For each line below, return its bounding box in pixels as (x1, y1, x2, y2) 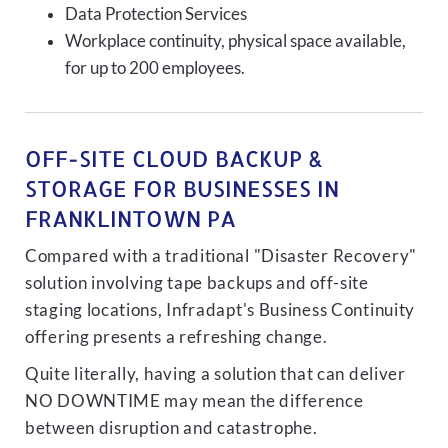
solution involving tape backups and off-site (25, 273, 369, 293)
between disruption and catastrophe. (25, 418, 318, 438)
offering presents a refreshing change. (25, 327, 328, 347)
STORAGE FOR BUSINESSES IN (25, 174, 339, 202)
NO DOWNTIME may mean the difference (25, 391, 364, 411)
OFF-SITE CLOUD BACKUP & (25, 144, 323, 172)
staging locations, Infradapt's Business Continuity (25, 300, 416, 320)
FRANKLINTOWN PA (25, 204, 236, 232)
